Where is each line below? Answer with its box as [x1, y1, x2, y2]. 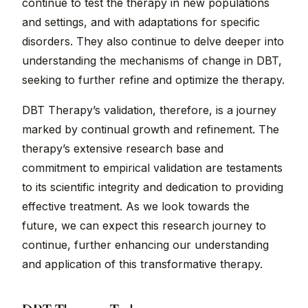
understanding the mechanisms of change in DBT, [22, 54, 282, 68]
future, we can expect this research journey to [22, 219, 266, 233]
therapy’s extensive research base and [22, 142, 223, 156]
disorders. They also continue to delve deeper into [22, 34, 284, 49]
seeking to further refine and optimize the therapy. [22, 73, 285, 87]
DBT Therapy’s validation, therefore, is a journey [22, 103, 276, 118]
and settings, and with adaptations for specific [22, 15, 260, 30]
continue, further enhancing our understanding [22, 238, 269, 252]
